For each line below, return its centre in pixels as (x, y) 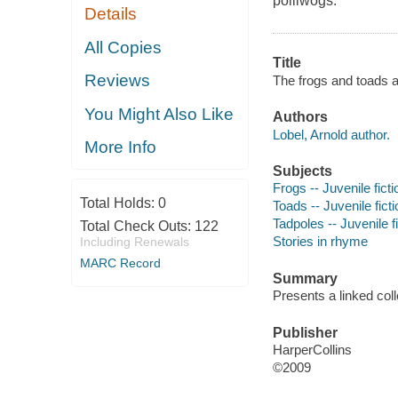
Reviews (118, 81)
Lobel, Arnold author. (331, 134)
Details (111, 14)
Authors (300, 117)
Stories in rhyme (320, 242)
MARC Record (120, 263)
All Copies (123, 47)
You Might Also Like (159, 114)
